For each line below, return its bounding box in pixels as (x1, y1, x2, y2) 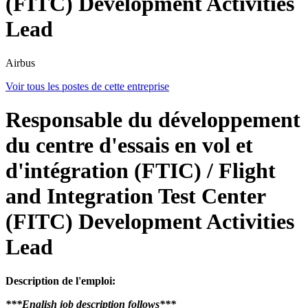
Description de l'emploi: (5, 274, 115, 287)
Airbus (5, 56, 35, 69)
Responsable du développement (5, 107, 300, 133)
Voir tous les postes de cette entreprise (5, 80, 169, 92)
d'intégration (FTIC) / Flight (5, 158, 276, 184)
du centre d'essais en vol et (5, 133, 253, 158)
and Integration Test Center (5, 184, 265, 209)
